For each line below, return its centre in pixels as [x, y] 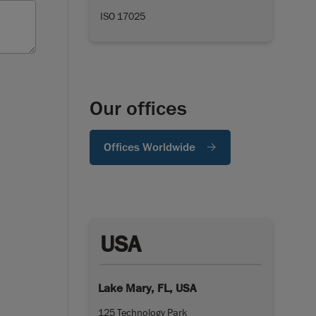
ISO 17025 [123, 16]
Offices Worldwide [150, 147]
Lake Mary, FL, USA [147, 288]
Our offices [138, 108]
